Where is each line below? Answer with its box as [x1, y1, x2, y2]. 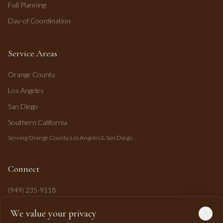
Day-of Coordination [8, 16, 71, 25]
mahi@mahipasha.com [8, 204, 75, 212]
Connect [8, 163, 39, 174]
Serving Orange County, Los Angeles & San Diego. [8, 134, 133, 141]
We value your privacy [10, 208, 97, 220]
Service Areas [8, 48, 57, 59]
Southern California [8, 118, 67, 126]
